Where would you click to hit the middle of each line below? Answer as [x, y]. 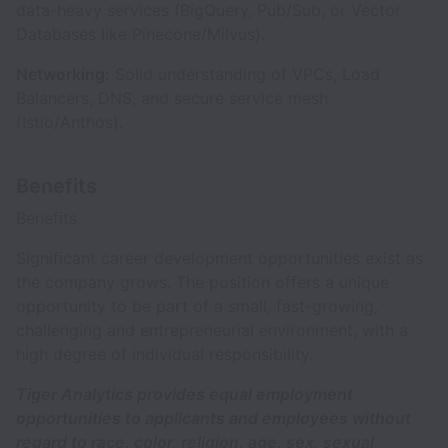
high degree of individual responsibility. [164, 354]
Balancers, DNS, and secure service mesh [172, 98]
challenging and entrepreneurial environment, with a [212, 330]
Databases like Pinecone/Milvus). [140, 34]
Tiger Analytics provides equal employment [184, 394]
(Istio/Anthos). [69, 122]
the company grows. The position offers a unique [202, 282]
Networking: [63, 74]
